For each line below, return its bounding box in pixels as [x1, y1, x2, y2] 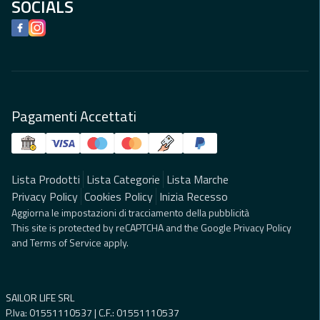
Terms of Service [30, 235, 101, 251]
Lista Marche [166, 171, 229, 189]
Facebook [11, 19, 56, 36]
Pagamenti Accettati [11, 105, 136, 128]
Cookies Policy [84, 188, 153, 206]
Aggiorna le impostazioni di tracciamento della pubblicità [11, 205, 249, 221]
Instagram [28, 19, 78, 36]
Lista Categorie [86, 171, 160, 189]
